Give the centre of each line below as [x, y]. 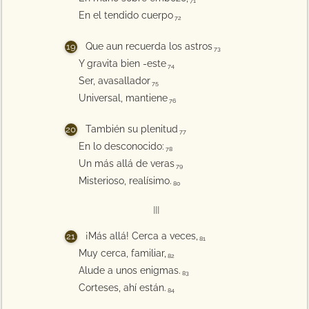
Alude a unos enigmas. [129, 270]
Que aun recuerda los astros [149, 46]
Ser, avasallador [114, 81]
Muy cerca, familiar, [122, 253]
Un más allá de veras [126, 163]
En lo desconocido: [121, 146]
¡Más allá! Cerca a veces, [141, 236]
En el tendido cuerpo [126, 15]
